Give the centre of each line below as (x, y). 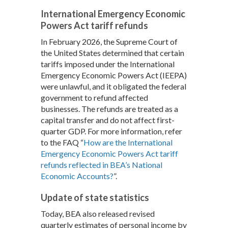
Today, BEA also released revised (98, 214)
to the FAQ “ (62, 142)
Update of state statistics (95, 198)
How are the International (128, 142)
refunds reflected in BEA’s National (102, 165)
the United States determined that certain (112, 53)
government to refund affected (94, 98)
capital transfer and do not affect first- (108, 120)
